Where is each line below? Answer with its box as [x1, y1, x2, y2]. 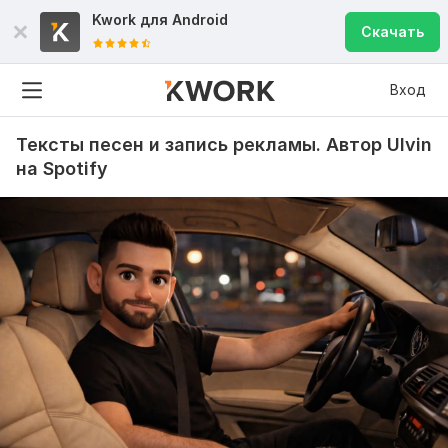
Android [172, 11, 228, 28]
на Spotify [16, 158, 108, 179]
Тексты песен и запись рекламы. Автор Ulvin [16, 134, 432, 155]
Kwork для [92, 11, 172, 28]
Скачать [361, 23, 424, 40]
